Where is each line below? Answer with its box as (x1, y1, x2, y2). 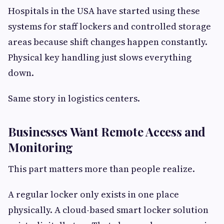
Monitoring (8, 139, 73, 155)
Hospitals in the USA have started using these (8, 4, 200, 17)
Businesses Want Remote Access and (8, 123, 206, 140)
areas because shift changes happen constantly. (8, 35, 207, 48)
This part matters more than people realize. (8, 162, 195, 175)
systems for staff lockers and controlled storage (8, 20, 211, 33)
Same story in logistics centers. (8, 92, 140, 105)
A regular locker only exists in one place (8, 188, 179, 201)
